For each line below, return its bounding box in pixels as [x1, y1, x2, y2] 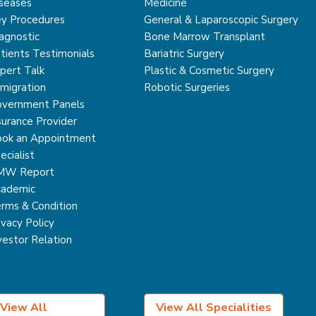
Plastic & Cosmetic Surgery [144, 63, 275, 78]
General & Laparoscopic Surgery [144, 13, 299, 27]
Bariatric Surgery [144, 47, 225, 61]
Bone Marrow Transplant [144, 30, 266, 44]
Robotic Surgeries [144, 80, 231, 95]
